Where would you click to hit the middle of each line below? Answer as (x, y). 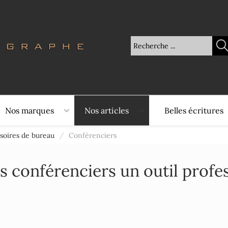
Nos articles (107, 110)
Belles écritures (194, 110)
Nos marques (30, 110)
